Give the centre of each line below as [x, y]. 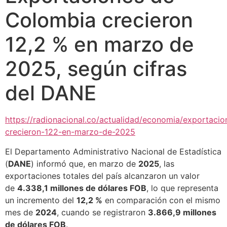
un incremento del [41, 200]
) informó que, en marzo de [85, 163]
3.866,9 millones [182, 212]
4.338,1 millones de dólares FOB [82, 188]
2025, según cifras [96, 69]
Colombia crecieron [99, 20]
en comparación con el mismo [161, 200]
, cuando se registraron [102, 212]
